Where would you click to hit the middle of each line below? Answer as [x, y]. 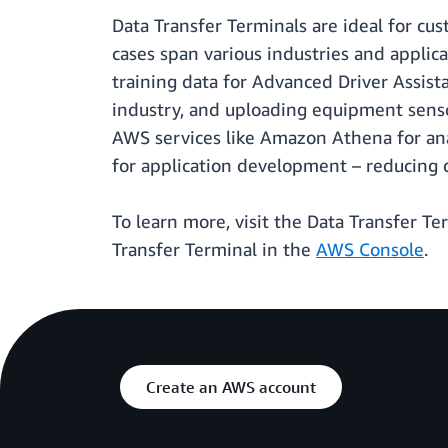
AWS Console [370, 249]
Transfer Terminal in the [214, 249]
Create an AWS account [231, 387]
